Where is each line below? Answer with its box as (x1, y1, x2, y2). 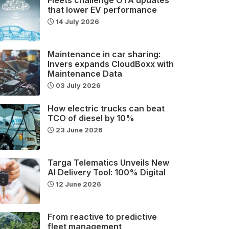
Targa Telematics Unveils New (48, 157, 170, 168)
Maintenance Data (48, 68, 123, 79)
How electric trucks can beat (48, 103, 165, 113)
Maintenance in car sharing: (48, 49, 161, 59)
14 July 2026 (54, 17, 100, 26)
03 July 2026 (54, 81, 101, 89)
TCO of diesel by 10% (48, 112, 135, 123)
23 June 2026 (54, 126, 103, 134)
